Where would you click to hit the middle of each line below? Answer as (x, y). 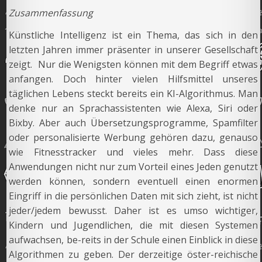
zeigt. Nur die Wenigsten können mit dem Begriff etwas (134, 64)
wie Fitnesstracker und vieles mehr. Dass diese (134, 152)
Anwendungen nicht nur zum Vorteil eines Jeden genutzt (134, 166)
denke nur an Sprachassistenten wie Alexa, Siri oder (134, 108)
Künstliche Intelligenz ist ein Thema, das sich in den (134, 35)
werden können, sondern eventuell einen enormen (134, 181)
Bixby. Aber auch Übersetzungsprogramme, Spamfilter (134, 123)
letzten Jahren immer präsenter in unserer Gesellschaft (134, 49)
